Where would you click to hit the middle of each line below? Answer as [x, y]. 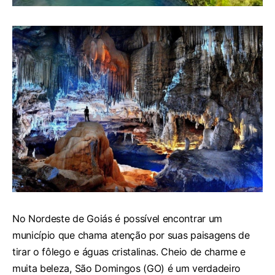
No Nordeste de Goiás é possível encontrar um [117, 218]
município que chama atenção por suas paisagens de [131, 235]
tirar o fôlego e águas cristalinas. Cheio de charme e [129, 251]
